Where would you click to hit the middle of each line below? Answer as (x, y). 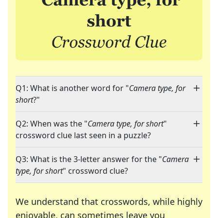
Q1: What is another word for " (72, 88)
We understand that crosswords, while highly (109, 202)
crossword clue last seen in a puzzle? (83, 136)
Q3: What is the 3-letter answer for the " (89, 159)
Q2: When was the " (52, 124)
